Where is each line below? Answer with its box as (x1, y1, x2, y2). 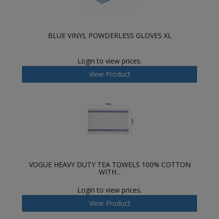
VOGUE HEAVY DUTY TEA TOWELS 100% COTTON (28, 160, 191, 169)
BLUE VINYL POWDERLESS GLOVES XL (47, 31, 172, 40)
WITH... (98, 167, 121, 176)
